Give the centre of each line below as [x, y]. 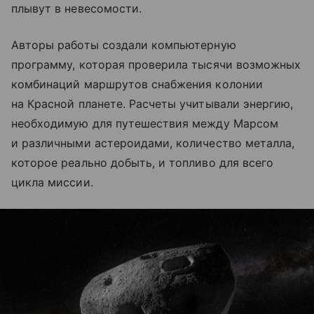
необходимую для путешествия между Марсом [145, 124]
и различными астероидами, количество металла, [153, 143]
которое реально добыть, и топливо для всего [143, 163]
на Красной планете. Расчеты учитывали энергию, [152, 104]
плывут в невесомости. [77, 9]
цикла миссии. [52, 183]
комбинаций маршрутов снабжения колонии [137, 84]
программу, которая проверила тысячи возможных [156, 65]
